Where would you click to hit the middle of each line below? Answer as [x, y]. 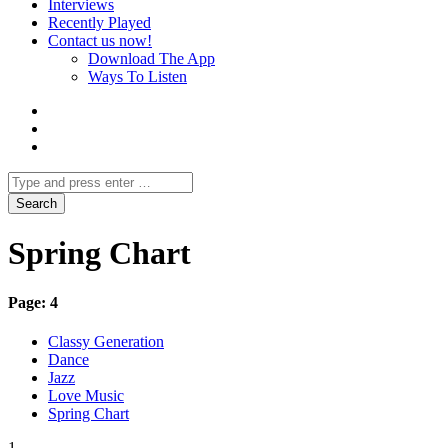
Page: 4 [33, 302]
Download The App [151, 58]
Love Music [86, 396]
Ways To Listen [137, 76]
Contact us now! [100, 40]
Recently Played [99, 22]
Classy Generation [106, 342]
